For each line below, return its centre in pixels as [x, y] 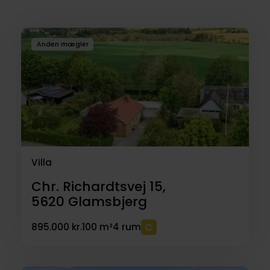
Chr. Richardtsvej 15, [98, 186]
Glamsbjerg [107, 201]
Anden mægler [62, 45]
